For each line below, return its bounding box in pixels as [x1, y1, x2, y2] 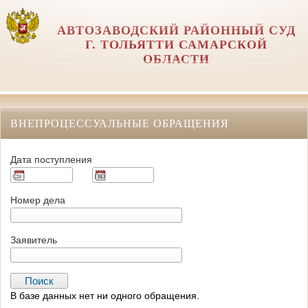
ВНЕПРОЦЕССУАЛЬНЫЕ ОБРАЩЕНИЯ [10, 117, 229, 129]
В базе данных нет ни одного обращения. [10, 290, 199, 301]
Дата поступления [10, 154, 92, 166]
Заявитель [10, 234, 57, 245]
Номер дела [10, 195, 65, 206]
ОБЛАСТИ [143, 52, 210, 66]
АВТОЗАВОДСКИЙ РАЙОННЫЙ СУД [57, 23, 296, 37]
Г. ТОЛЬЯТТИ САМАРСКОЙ [85, 38, 268, 52]
